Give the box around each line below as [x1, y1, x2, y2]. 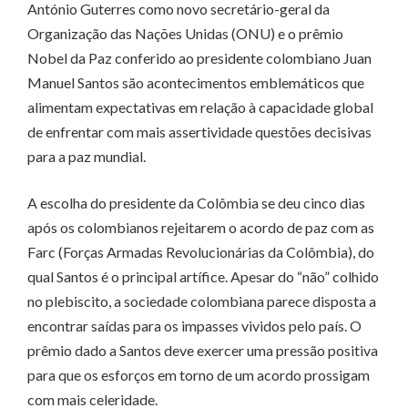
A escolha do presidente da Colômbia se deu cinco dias [27, 194, 365, 212]
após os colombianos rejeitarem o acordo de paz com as [27, 219, 374, 237]
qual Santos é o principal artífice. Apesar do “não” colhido [27, 268, 379, 286]
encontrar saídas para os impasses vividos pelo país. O [27, 317, 362, 335]
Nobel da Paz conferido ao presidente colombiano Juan [27, 49, 372, 67]
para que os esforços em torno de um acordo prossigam [27, 366, 370, 384]
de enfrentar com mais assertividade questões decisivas [27, 123, 372, 141]
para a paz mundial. [27, 148, 146, 166]
